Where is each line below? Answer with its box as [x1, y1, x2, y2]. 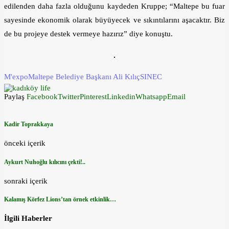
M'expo [4, 73, 28, 81]
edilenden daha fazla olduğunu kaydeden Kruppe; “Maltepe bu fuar [4, 2, 225, 11]
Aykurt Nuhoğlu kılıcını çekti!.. [4, 158, 85, 166]
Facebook [27, 93, 58, 101]
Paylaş [4, 93, 25, 101]
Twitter [58, 93, 80, 101]
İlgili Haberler [4, 214, 52, 223]
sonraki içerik [4, 176, 48, 185]
